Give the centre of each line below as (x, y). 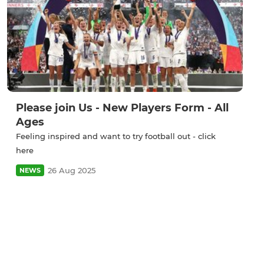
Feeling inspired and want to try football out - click (116, 136)
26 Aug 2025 (72, 171)
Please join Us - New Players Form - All (122, 108)
